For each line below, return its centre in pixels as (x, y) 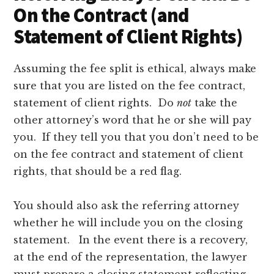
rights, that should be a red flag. (98, 171)
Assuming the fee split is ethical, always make (135, 68)
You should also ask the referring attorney (127, 205)
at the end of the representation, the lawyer (131, 257)
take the (215, 102)
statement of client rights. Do (95, 102)
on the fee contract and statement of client (129, 154)
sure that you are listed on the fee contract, (130, 85)
